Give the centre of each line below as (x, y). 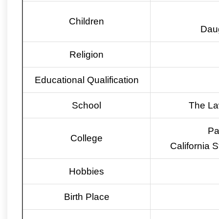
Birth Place (87, 197)
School (87, 106)
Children (87, 22)
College (87, 138)
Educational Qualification (87, 80)
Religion (87, 55)
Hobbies (87, 172)
